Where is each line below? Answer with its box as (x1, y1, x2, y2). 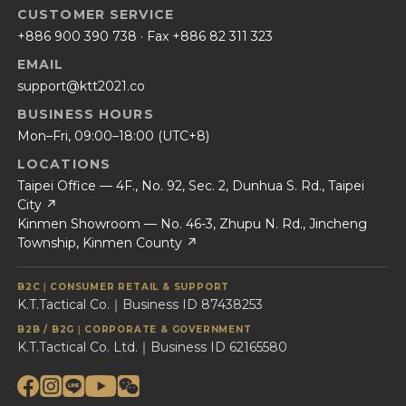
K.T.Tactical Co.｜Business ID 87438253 (17, 296, 263, 313)
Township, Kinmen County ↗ (17, 235, 198, 251)
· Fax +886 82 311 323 (137, 28, 273, 44)
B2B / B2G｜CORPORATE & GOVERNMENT (17, 324, 252, 335)
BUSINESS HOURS (17, 106, 154, 122)
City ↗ (17, 197, 57, 213)
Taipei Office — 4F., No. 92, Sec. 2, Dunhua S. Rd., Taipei (17, 178, 364, 194)
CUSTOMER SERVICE (17, 6, 174, 23)
